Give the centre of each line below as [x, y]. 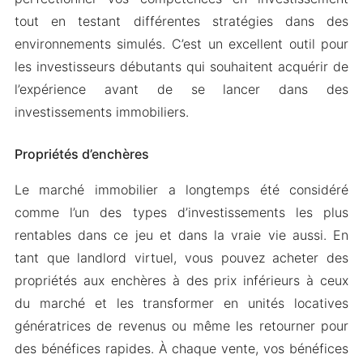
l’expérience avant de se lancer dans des [181, 89]
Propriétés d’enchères [81, 154]
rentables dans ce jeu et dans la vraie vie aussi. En [181, 235]
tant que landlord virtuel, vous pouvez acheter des [181, 258]
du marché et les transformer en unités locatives [181, 303]
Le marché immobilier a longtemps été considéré [181, 190]
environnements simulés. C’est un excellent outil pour [181, 44]
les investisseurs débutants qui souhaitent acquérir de [181, 66]
